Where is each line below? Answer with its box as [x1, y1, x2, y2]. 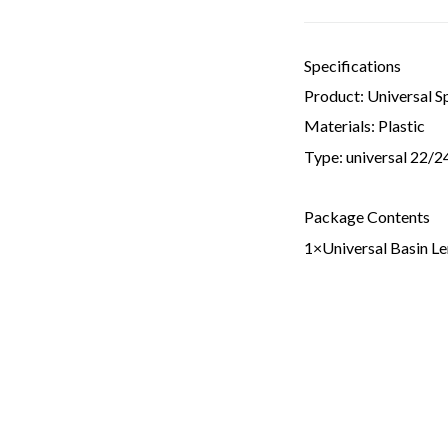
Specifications [304, 55, 401, 75]
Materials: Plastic [304, 116, 425, 136]
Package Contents [304, 207, 430, 227]
